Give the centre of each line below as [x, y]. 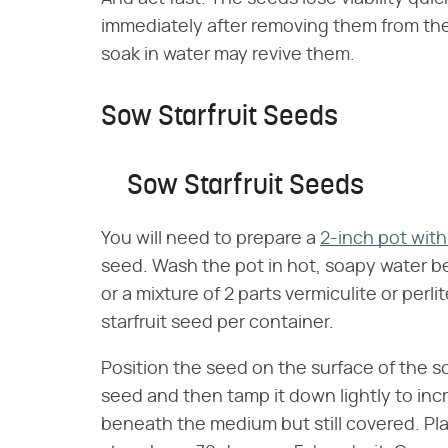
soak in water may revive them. [228, 55]
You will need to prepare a [210, 239]
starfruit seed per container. [217, 323]
